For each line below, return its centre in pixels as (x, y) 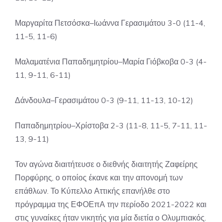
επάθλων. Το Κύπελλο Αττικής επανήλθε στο (92, 191)
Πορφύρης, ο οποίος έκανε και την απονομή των (99, 177)
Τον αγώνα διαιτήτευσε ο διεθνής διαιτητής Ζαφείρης (106, 164)
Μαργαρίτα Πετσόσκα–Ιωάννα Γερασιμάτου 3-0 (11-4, (110, 23)
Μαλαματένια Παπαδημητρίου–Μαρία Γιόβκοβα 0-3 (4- (111, 61)
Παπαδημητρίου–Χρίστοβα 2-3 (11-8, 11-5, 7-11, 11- (111, 125)
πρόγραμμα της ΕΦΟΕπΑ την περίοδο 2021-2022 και (111, 204)
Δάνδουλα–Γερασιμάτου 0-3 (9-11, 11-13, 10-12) (104, 100)
